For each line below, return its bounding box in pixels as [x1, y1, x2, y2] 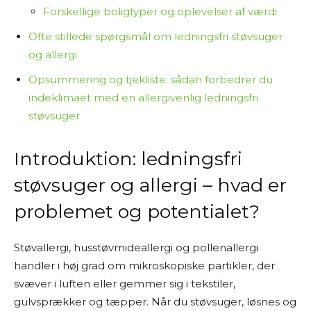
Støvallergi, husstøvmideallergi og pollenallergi [14, 241, 258, 254]
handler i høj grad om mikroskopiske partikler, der [14, 259, 275, 272]
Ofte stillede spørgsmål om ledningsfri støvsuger [28, 30, 283, 43]
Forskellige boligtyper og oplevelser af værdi [43, 5, 277, 18]
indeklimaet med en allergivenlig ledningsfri [28, 91, 258, 104]
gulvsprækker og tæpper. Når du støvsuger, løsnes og [14, 295, 296, 308]
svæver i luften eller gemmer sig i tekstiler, [14, 277, 235, 290]
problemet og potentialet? [14, 200, 260, 223]
